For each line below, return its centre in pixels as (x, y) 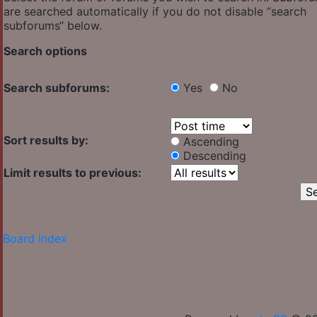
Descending (215, 156)
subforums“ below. (53, 26)
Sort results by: (46, 140)
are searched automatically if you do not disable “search (155, 12)
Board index (35, 239)
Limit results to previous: (73, 173)
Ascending (211, 142)
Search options (45, 51)
